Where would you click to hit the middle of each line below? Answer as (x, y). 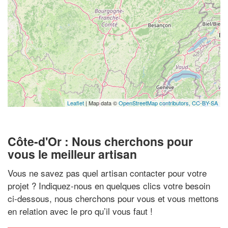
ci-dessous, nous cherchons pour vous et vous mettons (113, 198)
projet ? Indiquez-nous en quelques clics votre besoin (109, 186)
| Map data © (101, 103)
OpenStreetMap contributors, (155, 103)
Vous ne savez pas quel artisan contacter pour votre (107, 173)
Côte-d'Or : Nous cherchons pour (100, 141)
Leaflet (76, 103)
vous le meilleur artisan (72, 154)
